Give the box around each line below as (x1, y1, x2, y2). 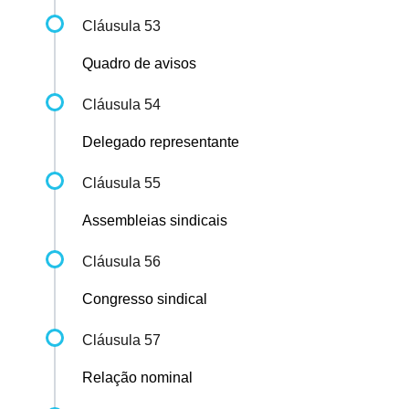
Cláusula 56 (82, 254, 161, 270)
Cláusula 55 (82, 175, 161, 192)
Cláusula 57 (82, 332, 161, 349)
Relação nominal (82, 370, 193, 386)
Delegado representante (82, 134, 239, 151)
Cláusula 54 (82, 97, 161, 113)
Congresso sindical (82, 291, 207, 308)
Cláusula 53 (82, 18, 161, 35)
